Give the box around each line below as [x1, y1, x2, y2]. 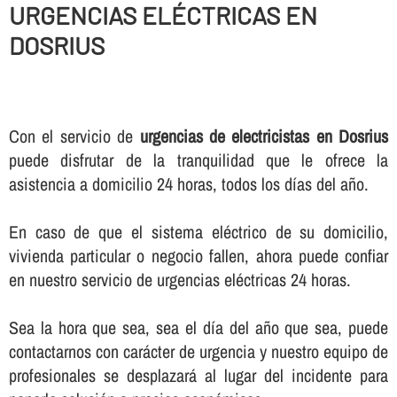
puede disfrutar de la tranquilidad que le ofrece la [8, 147, 389, 172]
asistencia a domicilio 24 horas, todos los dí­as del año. [8, 171, 369, 196]
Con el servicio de [8, 123, 140, 148]
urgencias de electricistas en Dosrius [139, 123, 389, 148]
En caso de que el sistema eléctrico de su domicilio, [8, 219, 389, 244]
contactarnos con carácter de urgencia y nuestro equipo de [8, 339, 389, 363]
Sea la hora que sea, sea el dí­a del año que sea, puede [8, 315, 389, 339]
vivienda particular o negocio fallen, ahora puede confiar [8, 243, 389, 268]
